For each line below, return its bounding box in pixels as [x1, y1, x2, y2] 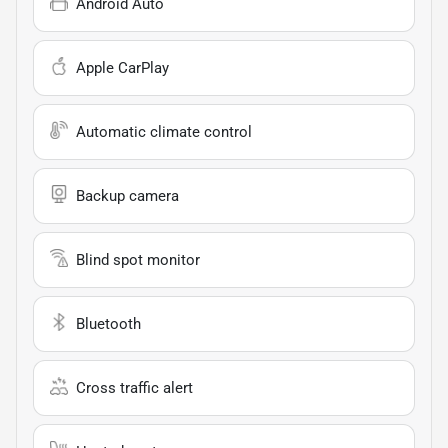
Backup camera [76, 186, 179, 205]
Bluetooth [76, 314, 141, 333]
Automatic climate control [76, 122, 252, 141]
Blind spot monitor [76, 250, 200, 269]
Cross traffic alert [76, 378, 193, 397]
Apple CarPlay [76, 58, 169, 77]
